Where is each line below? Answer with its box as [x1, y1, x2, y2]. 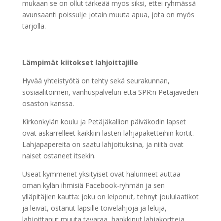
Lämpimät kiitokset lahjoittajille [22, 58, 138, 68]
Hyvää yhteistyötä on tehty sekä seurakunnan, [22, 76, 170, 86]
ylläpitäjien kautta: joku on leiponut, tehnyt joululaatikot [22, 192, 199, 202]
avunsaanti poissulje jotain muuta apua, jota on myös [22, 10, 194, 20]
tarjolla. [22, 21, 46, 31]
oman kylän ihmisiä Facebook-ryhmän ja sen [22, 181, 165, 190]
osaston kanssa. [22, 99, 74, 109]
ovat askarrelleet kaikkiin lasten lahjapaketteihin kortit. [22, 128, 194, 138]
